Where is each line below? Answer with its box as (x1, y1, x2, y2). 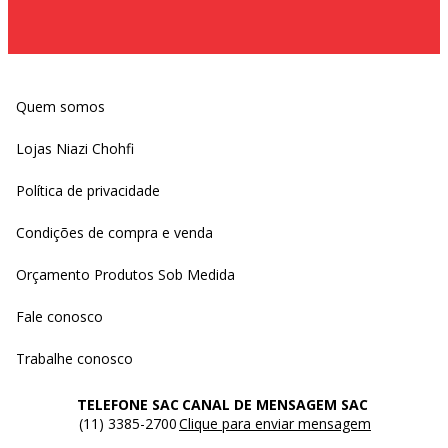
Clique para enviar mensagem (179, 414, 371, 434)
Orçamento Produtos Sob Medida (16, 265, 235, 285)
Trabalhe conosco (16, 349, 133, 369)
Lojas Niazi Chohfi (16, 139, 134, 159)
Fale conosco (16, 307, 103, 327)
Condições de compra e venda (16, 223, 213, 243)
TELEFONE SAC (77, 395, 179, 415)
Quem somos (16, 97, 105, 117)
